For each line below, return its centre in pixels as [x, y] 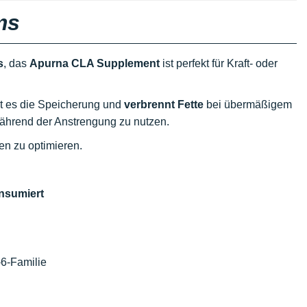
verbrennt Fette [164, 105]
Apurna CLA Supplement [95, 63]
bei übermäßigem [248, 105]
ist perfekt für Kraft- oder [219, 63]
